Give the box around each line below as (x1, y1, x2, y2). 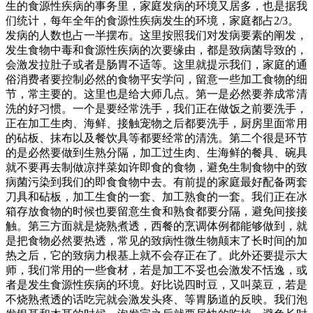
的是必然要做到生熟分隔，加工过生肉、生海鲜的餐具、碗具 (6, 147, 307, 159)
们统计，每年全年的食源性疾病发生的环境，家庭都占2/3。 (6, 15, 299, 27)
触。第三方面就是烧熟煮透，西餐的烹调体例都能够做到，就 (6, 220, 307, 233)
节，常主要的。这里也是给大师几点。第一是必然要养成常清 (6, 88, 307, 101)
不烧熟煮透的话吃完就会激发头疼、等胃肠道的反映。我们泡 (6, 293, 307, 306)
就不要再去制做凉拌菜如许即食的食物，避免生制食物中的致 (6, 161, 307, 174)
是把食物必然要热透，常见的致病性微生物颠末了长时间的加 (6, 235, 307, 247)
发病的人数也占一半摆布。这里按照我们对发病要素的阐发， (6, 29, 307, 42)
